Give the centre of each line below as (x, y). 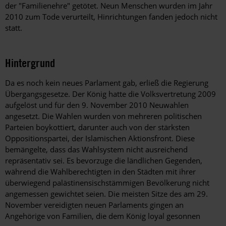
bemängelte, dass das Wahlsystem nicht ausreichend (96, 150)
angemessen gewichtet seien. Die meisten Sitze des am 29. (106, 194)
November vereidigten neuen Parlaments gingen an (94, 205)
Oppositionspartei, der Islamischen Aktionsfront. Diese (100, 138)
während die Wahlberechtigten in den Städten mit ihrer (100, 172)
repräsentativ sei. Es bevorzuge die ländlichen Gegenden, (104, 161)
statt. (14, 28)
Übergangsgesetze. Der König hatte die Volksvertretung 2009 (110, 94)
